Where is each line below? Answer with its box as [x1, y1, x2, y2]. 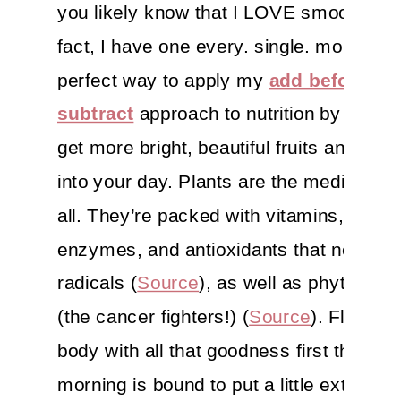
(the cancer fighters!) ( [57, 305, 250, 328]
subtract [57, 103, 134, 124]
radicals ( [57, 272, 138, 294]
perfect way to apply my [57, 69, 269, 91]
